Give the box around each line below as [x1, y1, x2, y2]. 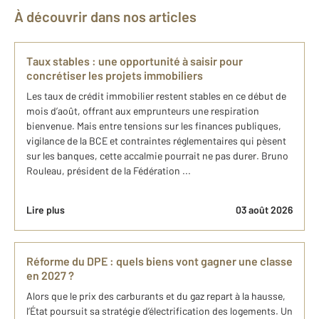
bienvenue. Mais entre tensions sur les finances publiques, [26, 120, 281, 132]
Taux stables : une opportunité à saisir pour [26, 54, 243, 68]
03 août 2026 [236, 204, 293, 216]
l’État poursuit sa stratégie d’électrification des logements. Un [26, 305, 293, 317]
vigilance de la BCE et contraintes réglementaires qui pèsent [26, 135, 286, 147]
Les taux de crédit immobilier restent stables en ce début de [26, 90, 286, 102]
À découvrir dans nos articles [23, 8, 197, 25]
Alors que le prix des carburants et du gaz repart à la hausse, [26, 290, 286, 302]
